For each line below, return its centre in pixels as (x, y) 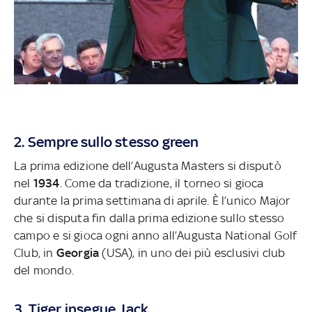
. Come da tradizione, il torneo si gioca (162, 184)
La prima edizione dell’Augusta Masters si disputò (147, 166)
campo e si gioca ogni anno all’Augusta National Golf (155, 236)
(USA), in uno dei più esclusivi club (194, 253)
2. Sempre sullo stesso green (106, 142)
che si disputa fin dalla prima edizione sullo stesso (149, 218)
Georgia (79, 253)
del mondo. (44, 271)
